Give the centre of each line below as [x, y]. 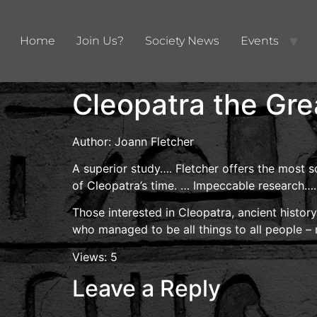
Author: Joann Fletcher [133, 141]
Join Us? [100, 40]
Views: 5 [95, 257]
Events [260, 40]
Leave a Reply [146, 289]
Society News [182, 40]
